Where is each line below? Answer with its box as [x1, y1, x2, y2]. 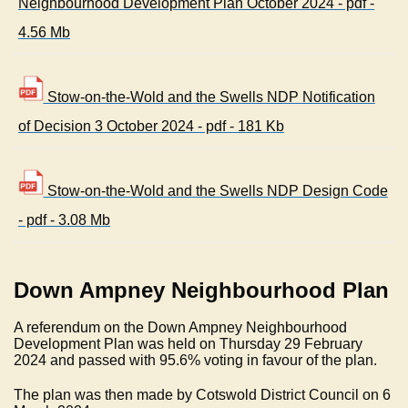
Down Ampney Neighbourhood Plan [14, 278, 389, 303]
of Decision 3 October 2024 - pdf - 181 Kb [18, 118, 284, 135]
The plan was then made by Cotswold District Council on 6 [14, 387, 391, 403]
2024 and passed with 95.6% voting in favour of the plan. [14, 352, 377, 369]
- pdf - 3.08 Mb [18, 212, 110, 229]
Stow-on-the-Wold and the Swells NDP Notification [43, 89, 375, 106]
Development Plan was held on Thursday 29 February [14, 336, 362, 352]
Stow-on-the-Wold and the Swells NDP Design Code [43, 183, 388, 199]
